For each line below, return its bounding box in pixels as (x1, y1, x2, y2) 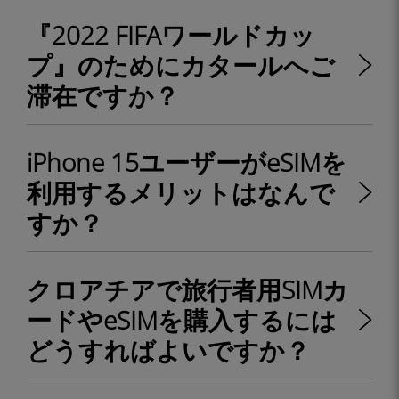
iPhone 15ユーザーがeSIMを (27, 145, 346, 179)
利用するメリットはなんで (27, 175, 335, 209)
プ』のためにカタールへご (27, 48, 335, 82)
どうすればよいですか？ (27, 333, 310, 367)
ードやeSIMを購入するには (27, 303, 337, 337)
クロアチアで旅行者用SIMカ (27, 273, 348, 306)
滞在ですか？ (27, 78, 179, 112)
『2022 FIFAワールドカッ (27, 18, 315, 52)
